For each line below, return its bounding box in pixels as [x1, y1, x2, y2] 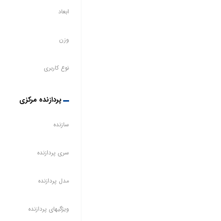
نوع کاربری [43, 63, 69, 73]
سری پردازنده [37, 147, 69, 157]
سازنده [53, 119, 69, 129]
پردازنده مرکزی [19, 94, 62, 105]
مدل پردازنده [37, 176, 69, 185]
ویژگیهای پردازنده [28, 204, 69, 214]
